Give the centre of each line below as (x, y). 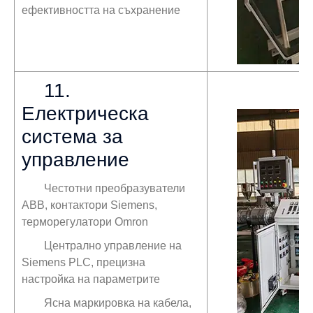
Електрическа (85, 113)
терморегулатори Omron (85, 221)
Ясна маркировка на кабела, (118, 303)
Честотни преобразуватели (115, 188)
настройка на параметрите (91, 279)
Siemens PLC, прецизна (83, 262)
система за (72, 136)
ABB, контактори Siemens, (89, 205)
